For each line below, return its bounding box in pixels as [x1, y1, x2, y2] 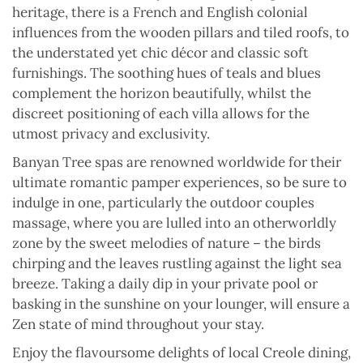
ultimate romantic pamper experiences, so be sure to [12, 173, 347, 192]
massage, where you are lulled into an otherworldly [12, 214, 336, 233]
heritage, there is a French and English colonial [12, 3, 308, 22]
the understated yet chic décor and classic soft [12, 44, 309, 62]
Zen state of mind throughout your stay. [12, 315, 267, 334]
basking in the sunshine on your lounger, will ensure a [12, 295, 350, 314]
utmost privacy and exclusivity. [12, 125, 210, 143]
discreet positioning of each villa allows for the [12, 105, 310, 123]
